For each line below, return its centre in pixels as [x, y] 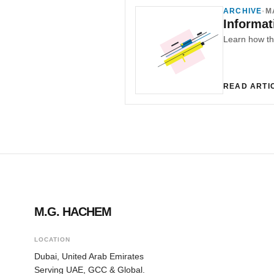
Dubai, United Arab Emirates [89, 256]
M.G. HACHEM [73, 211]
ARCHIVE [243, 11]
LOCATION [52, 239]
